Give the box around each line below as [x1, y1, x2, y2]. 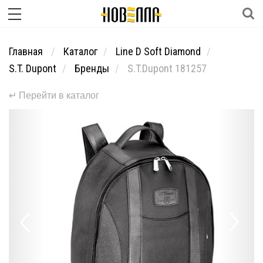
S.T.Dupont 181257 [127, 62, 207, 75]
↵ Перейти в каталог [9, 90, 99, 100]
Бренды [75, 62, 109, 75]
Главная [9, 45, 45, 58]
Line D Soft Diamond [116, 45, 201, 58]
